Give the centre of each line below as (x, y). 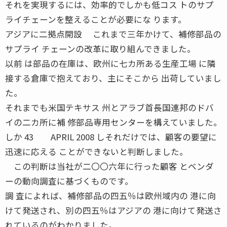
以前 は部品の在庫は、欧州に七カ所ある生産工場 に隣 (110, 63)
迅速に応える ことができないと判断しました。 (97, 151)
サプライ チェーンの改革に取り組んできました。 (100, 48)
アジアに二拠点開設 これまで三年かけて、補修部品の (113, 34)
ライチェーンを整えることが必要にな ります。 (96, 19)
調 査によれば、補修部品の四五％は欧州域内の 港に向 (110, 195)
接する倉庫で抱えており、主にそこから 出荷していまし (113, 78)
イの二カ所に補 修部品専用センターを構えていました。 (113, 122)
